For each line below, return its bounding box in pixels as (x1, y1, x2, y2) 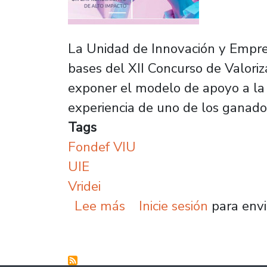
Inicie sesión (138, 197, 208, 215)
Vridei (68, 177, 101, 195)
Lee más (74, 197, 126, 215)
